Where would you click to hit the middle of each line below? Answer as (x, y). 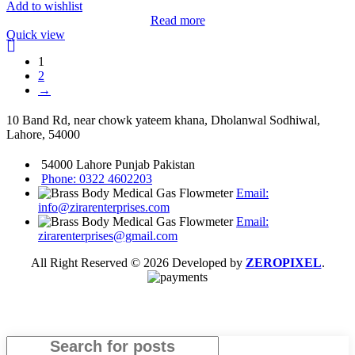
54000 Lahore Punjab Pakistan (118, 164)
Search (179, 344)
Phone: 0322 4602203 (97, 178)
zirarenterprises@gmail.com (108, 235)
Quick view (36, 34)
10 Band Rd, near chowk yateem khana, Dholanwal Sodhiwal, (163, 120)
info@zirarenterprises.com (104, 207)
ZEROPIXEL (283, 262)
